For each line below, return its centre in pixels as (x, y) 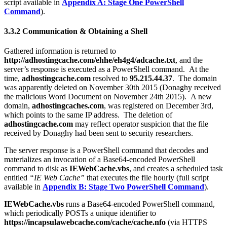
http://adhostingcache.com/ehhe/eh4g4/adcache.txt (90, 60)
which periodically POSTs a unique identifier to (80, 213)
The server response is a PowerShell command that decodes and (106, 150)
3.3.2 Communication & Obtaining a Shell (76, 31)
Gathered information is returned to (60, 51)
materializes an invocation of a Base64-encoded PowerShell (100, 160)
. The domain (195, 79)
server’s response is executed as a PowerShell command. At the (106, 69)
